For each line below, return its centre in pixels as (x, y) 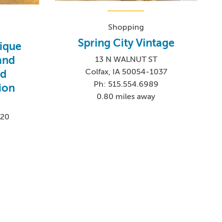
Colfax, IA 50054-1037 (126, 72)
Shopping (126, 28)
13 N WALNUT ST (126, 60)
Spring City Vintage (126, 43)
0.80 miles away (126, 97)
